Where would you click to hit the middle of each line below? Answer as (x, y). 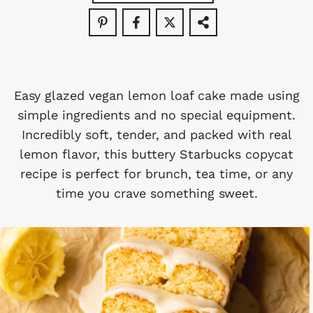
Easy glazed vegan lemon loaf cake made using (156, 95)
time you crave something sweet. (156, 193)
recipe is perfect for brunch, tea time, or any (156, 174)
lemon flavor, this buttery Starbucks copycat (156, 154)
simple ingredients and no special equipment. (156, 115)
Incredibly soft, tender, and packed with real (156, 134)
